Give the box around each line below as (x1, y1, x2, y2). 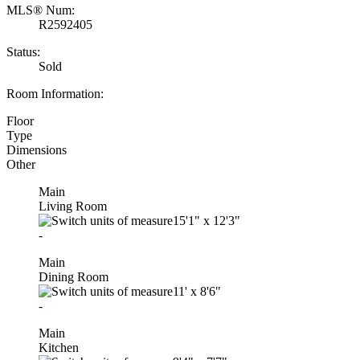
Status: (6, 44, 40, 59)
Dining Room (39, 269, 108, 284)
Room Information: (6, 86, 104, 100)
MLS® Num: (6, 2, 75, 17)
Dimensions (6, 142, 67, 157)
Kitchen (39, 340, 79, 354)
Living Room (39, 198, 107, 213)
